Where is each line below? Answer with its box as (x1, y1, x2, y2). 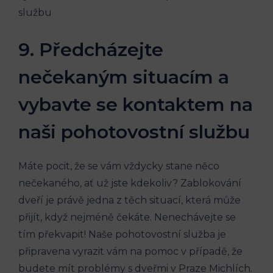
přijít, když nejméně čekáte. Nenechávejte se (18, 211, 236, 223)
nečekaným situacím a (18, 65, 229, 88)
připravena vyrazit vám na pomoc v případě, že (18, 245, 243, 257)
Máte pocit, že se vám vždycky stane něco (18, 160, 219, 172)
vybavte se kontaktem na (18, 93, 253, 116)
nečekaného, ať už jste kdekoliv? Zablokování (18, 177, 241, 189)
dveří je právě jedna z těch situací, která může (18, 194, 241, 206)
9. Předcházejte (18, 38, 163, 61)
